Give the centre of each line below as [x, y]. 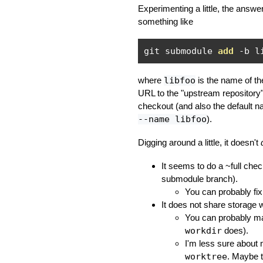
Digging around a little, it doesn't [199, 142]
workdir [203, 230]
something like [165, 21]
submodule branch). [199, 179]
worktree [206, 256]
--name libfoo [172, 119]
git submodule [181, 51]
